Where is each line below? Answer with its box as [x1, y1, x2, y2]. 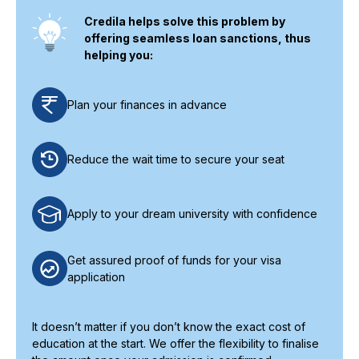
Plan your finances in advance [67, 98, 227, 112]
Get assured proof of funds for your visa [67, 252, 281, 267]
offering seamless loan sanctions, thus [84, 30, 311, 45]
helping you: [84, 47, 153, 62]
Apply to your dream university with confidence [67, 207, 317, 221]
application [67, 269, 125, 284]
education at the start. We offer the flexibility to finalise [32, 336, 319, 350]
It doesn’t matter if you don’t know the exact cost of [32, 319, 305, 333]
